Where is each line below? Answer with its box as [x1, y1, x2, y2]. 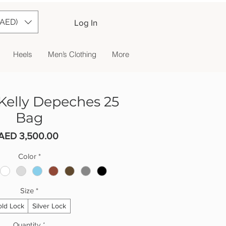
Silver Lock [32, 202, 66, 210]
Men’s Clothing [47, 49, 96, 59]
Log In [74, 18, 97, 27]
